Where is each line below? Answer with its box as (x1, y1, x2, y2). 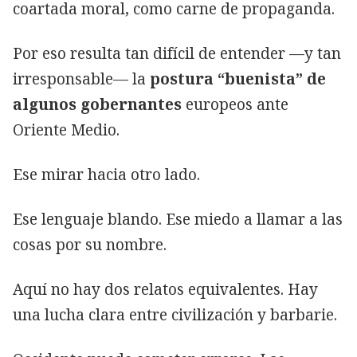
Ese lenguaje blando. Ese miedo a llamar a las (13, 208, 343, 229)
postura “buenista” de (150, 68, 326, 89)
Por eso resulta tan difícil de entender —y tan (13, 42, 341, 64)
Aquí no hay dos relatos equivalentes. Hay (13, 278, 318, 300)
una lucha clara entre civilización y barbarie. (13, 304, 337, 325)
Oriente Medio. (13, 119, 120, 140)
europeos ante (182, 93, 288, 115)
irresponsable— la (13, 68, 150, 89)
